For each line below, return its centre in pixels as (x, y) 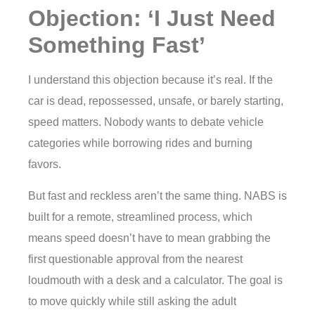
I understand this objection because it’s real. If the (150, 80)
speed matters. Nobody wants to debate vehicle (146, 122)
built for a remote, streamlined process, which (140, 217)
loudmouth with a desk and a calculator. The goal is (155, 280)
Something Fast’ (117, 45)
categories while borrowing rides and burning (140, 143)
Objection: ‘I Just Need (152, 19)
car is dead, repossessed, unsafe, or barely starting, (156, 101)
